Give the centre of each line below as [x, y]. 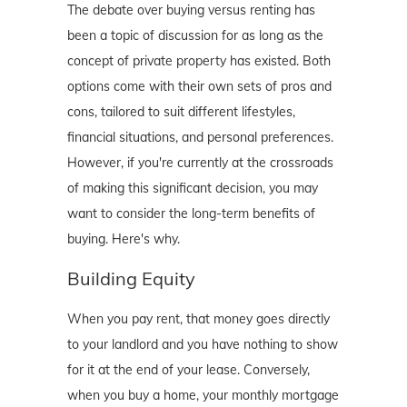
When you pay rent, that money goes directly [199, 319]
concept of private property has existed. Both [199, 61]
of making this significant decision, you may [193, 189]
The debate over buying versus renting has [191, 10]
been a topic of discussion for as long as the [195, 36]
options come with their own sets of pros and [199, 87]
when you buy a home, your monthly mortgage [203, 396]
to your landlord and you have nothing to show [203, 345]
